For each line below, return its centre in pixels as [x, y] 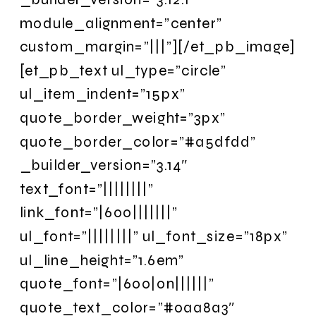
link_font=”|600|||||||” [99, 212]
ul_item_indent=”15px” [103, 94]
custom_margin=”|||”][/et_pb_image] [157, 47]
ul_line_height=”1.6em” [102, 260]
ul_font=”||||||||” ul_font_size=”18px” [154, 236]
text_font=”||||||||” [87, 188]
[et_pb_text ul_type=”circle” [123, 70]
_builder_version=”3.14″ [104, 165]
